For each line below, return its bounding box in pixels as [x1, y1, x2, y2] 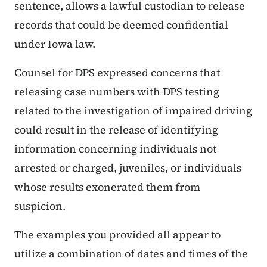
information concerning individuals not [14, 141, 216, 157]
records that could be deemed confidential [14, 17, 228, 33]
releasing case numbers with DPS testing [14, 84, 219, 100]
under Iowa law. [14, 36, 95, 52]
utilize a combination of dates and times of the [14, 246, 248, 262]
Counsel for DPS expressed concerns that [14, 65, 220, 80]
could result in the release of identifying [14, 122, 218, 138]
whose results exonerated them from [14, 179, 200, 195]
